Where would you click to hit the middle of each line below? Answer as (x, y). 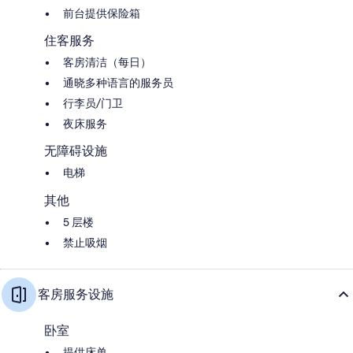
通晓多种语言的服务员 (118, 82)
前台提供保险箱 (102, 13)
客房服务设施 (76, 294)
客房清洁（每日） (107, 62)
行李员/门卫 (93, 103)
